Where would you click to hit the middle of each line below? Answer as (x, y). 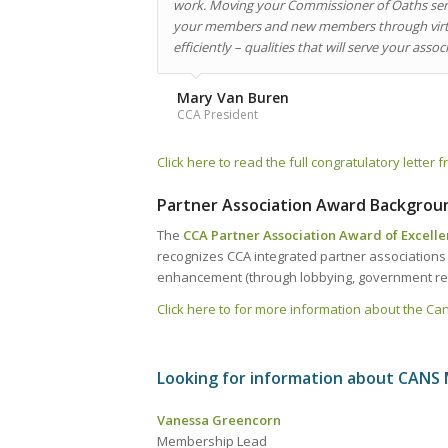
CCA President (217, 115)
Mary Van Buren (233, 98)
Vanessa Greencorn (219, 420)
